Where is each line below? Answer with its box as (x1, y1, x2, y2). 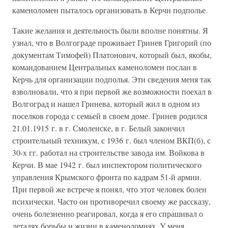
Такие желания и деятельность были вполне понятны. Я (12, 25, 208, 36)
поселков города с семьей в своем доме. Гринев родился (12, 110, 207, 121)
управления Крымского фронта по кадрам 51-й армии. (12, 172, 202, 182)
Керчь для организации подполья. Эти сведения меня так (12, 74, 211, 84)
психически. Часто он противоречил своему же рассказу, (12, 196, 211, 207)
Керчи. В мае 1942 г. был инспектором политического (12, 159, 202, 170)
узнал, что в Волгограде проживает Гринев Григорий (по (12, 37, 211, 48)
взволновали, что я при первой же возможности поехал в (12, 86, 212, 97)
